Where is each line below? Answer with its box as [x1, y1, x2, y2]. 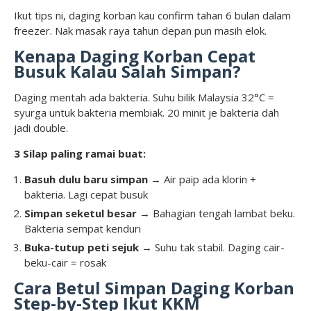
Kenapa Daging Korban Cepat [14, 44, 255, 68]
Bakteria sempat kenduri [24, 221, 141, 236]
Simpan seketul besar [24, 206, 137, 221]
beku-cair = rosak [24, 255, 106, 270]
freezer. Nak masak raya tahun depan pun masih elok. [14, 24, 267, 38]
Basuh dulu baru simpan [24, 172, 148, 187]
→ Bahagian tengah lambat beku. [137, 206, 295, 221]
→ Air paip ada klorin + [148, 172, 256, 187]
